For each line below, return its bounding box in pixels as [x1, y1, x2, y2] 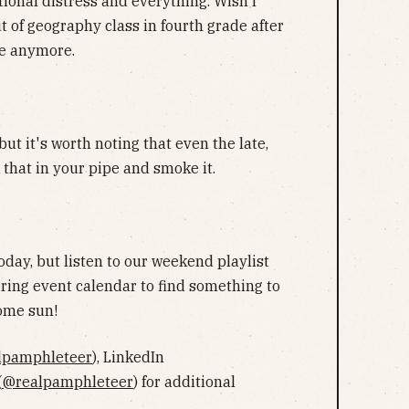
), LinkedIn [92, 348, 164, 367]
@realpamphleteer [2, 372, 133, 392]
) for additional [133, 372, 236, 392]
